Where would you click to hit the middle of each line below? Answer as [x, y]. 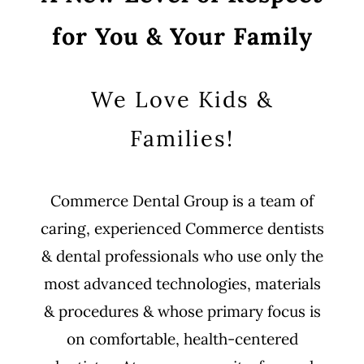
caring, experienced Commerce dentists [182, 228]
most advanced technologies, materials [182, 284]
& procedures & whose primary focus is [182, 311]
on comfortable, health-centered [182, 339]
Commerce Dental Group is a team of [182, 201]
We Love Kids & [182, 99]
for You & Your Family [182, 36]
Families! [182, 138]
